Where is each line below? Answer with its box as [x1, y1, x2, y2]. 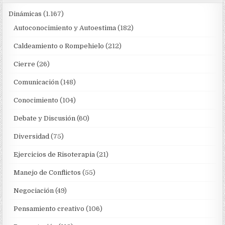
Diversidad [14, 132, 50, 140]
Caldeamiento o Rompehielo [14, 42, 104, 50]
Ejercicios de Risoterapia [14, 150, 95, 158]
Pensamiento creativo [14, 204, 85, 212]
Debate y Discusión [14, 114, 76, 122]
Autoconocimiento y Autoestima [14, 24, 117, 32]
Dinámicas [9, 10, 42, 18]
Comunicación [14, 78, 59, 86]
